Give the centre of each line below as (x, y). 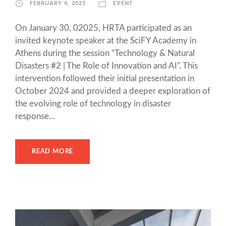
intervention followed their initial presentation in (105, 78)
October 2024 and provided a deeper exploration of (113, 91)
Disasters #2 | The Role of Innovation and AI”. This (106, 66)
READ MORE (53, 151)
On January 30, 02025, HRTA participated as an (103, 28)
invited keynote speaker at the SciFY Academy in (106, 40)
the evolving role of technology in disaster (93, 103)
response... (35, 116)
